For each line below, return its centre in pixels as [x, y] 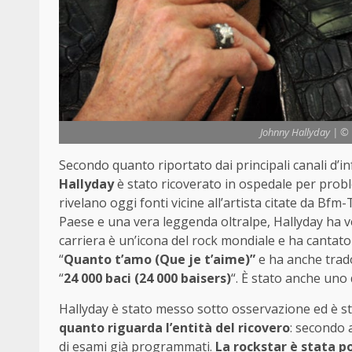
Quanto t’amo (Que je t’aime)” [161, 259]
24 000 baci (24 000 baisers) [147, 278]
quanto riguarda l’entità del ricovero [174, 327]
